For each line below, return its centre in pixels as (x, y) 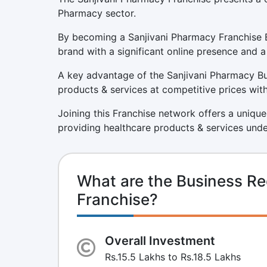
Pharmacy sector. (97, 13)
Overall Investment (160, 240)
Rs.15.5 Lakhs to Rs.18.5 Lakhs (173, 257)
